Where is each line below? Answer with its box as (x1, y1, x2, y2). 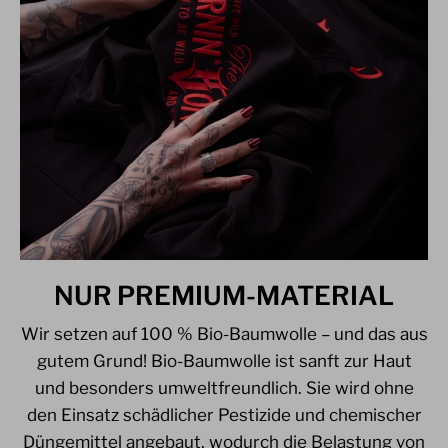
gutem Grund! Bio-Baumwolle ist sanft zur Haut (36, 351, 412, 372)
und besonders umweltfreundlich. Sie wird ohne (34, 378, 414, 399)
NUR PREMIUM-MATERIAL (54, 280, 394, 312)
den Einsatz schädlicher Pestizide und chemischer (26, 405, 422, 426)
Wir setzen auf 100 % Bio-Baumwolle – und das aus (20, 324, 428, 345)
